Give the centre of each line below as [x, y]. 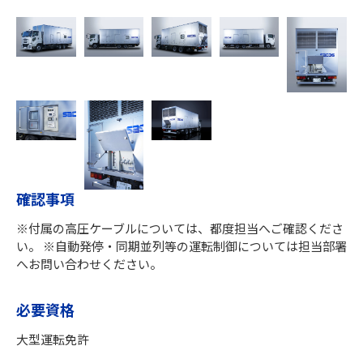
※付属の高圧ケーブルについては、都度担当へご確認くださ [180, 228]
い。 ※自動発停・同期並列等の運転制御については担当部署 [181, 246]
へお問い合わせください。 [89, 264]
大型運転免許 [53, 340]
